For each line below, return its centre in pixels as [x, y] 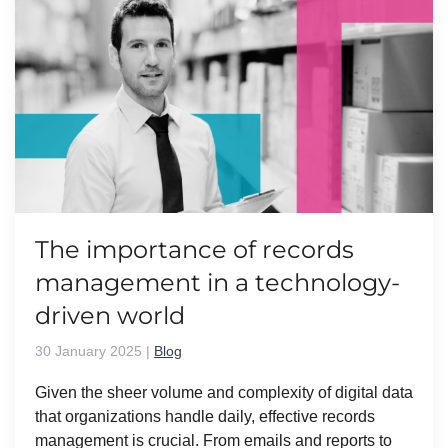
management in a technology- [217, 282]
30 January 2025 [88, 351]
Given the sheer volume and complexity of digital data [224, 392]
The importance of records [194, 249]
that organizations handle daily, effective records [205, 416]
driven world [119, 315]
